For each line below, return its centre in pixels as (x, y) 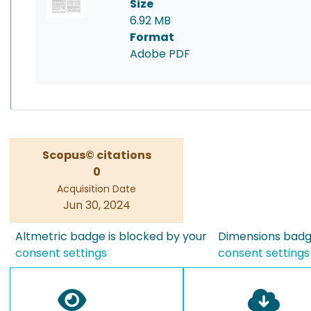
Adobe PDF (160, 54)
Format (152, 37)
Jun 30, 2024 (96, 205)
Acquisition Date (96, 189)
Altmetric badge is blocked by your (111, 236)
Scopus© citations (96, 155)
